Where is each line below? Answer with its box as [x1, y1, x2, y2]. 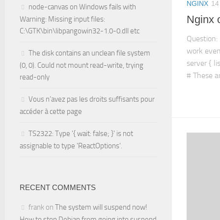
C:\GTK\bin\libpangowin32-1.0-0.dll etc [20, 27, 139, 35]
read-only [20, 73, 50, 82]
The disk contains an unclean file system [28, 49, 150, 57]
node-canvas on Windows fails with [28, 2, 136, 11]
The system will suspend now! [55, 203, 147, 212]
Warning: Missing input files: [20, 15, 105, 24]
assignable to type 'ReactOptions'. [20, 141, 122, 150]
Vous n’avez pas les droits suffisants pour [28, 95, 155, 104]
